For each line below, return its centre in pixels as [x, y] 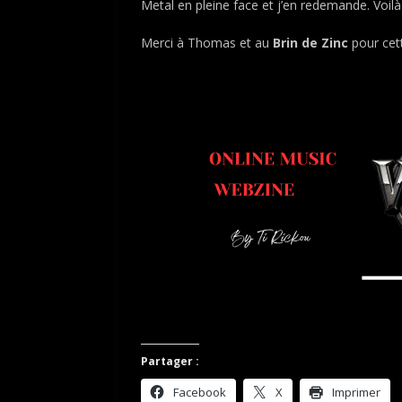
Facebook [200, 392]
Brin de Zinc [310, 42]
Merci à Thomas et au [207, 42]
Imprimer [356, 392]
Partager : [170, 361]
